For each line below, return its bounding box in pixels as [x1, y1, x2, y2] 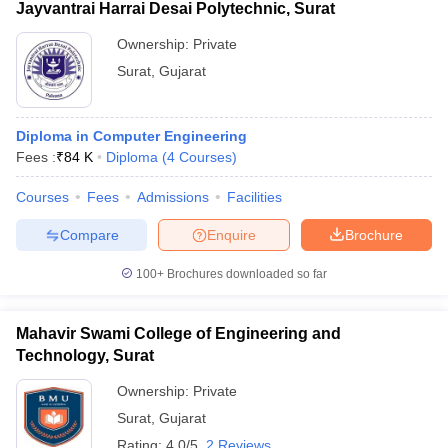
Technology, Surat [16, 347, 154, 364]
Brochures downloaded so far [164, 267, 327, 281]
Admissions [137, 189, 209, 205]
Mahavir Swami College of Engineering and [16, 325, 341, 342]
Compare [59, 226, 119, 243]
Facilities [227, 189, 282, 205]
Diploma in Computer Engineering [16, 128, 247, 144]
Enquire [207, 226, 256, 243]
